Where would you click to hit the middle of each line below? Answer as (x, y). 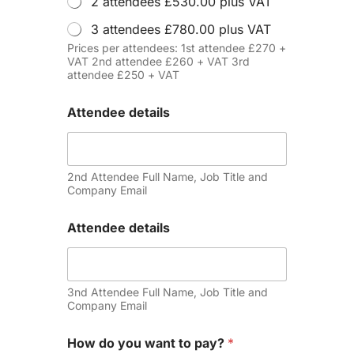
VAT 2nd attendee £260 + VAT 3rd (158, 61)
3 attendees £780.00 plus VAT (181, 29)
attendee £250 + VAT (123, 75)
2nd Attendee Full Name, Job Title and (168, 177)
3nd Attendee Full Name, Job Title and (168, 292)
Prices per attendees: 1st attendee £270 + (177, 48)
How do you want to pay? (147, 343)
